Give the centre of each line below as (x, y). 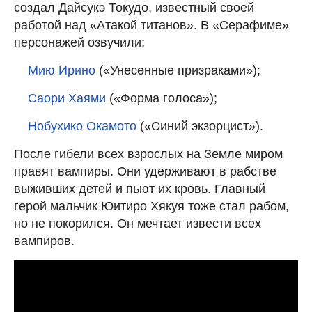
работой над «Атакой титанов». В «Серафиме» (151, 25)
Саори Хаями (67, 98)
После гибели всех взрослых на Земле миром (148, 154)
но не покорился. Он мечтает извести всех (138, 223)
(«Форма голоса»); (162, 98)
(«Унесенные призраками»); (178, 70)
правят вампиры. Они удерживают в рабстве (145, 171)
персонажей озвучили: (79, 42)
